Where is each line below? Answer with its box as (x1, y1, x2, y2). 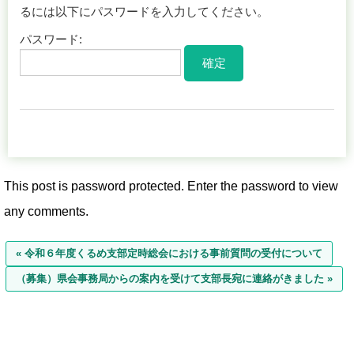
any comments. (4, 204, 88, 218)
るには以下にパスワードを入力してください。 (20, 4, 269, 18)
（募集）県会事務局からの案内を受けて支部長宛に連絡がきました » (16, 272, 333, 284)
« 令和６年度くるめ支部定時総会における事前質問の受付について (16, 247, 322, 259)
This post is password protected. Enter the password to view (4, 179, 338, 193)
